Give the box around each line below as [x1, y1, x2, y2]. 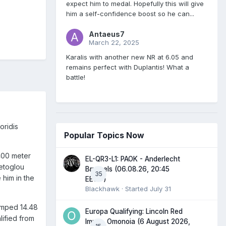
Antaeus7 [89, 30, 125, 39]
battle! [66, 73, 87, 82]
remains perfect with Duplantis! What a [66, 63, 189, 72]
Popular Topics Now [64, 130, 144, 141]
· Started [120, 185, 150, 193]
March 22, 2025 [89, 38, 139, 47]
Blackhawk [85, 185, 120, 193]
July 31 [150, 185, 171, 193]
